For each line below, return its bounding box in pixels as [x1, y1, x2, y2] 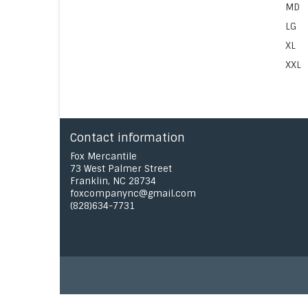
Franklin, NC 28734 [70, 175, 156, 187]
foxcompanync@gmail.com [70, 188, 196, 199]
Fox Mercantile [70, 151, 137, 162]
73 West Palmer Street [70, 163, 172, 175]
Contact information [70, 131, 185, 145]
